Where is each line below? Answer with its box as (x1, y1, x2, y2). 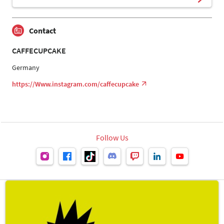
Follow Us (95, 132, 128, 143)
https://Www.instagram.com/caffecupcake (12, 79, 139, 89)
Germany (12, 63, 39, 72)
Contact (29, 25, 56, 36)
